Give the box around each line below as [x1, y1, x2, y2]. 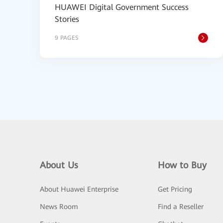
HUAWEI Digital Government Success [55, 2, 189, 12]
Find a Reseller [157, 203, 204, 211]
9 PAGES [55, 34, 78, 41]
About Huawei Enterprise [40, 185, 118, 193]
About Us [40, 160, 78, 170]
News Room [40, 203, 78, 211]
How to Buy [157, 160, 207, 170]
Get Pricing [157, 185, 192, 193]
